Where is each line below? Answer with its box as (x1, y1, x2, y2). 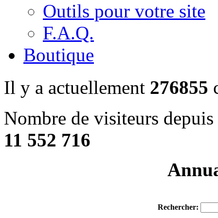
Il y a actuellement (4, 76, 150, 98)
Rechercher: (157, 202, 199, 211)
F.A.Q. (43, 22, 94, 43)
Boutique (23, 44, 94, 65)
